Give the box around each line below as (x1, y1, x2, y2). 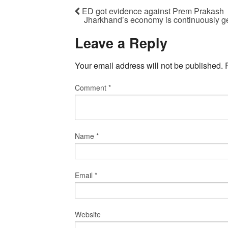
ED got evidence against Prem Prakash (80, 5, 224, 17)
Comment (75, 82, 108, 93)
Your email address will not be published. (75, 60, 223, 72)
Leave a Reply (75, 33, 167, 52)
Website (75, 209, 101, 220)
